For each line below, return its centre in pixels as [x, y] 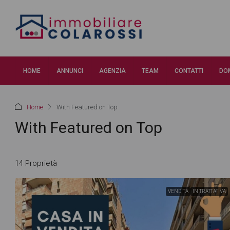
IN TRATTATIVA [209, 191]
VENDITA [178, 191]
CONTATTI [189, 71]
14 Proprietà [36, 163]
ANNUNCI [70, 71]
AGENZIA [112, 71]
